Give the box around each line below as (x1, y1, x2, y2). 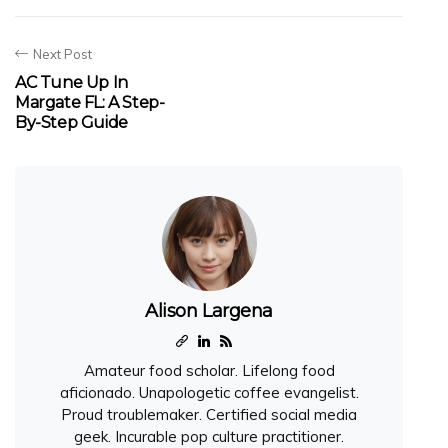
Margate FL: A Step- (15, 92, 165, 112)
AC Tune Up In (15, 72, 128, 92)
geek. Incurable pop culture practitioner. (74, 426, 344, 446)
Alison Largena (145, 299, 273, 322)
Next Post (33, 45, 92, 62)
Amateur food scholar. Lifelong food (83, 360, 335, 380)
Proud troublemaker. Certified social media (61, 404, 357, 424)
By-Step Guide (15, 112, 128, 132)
